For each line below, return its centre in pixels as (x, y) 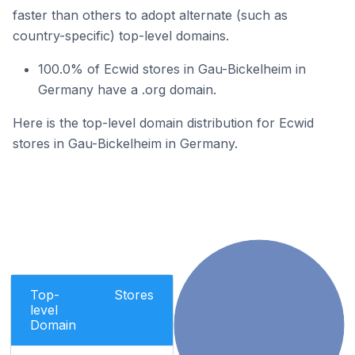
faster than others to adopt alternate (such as (150, 15)
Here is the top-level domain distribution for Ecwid (163, 123)
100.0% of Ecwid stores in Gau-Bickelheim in (172, 69)
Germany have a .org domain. (127, 90)
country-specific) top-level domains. (121, 36)
